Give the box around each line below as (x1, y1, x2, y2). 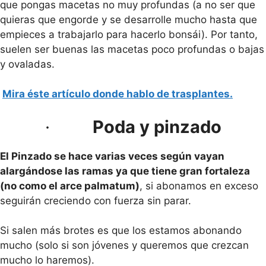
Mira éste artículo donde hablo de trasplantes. (2, 88, 233, 100)
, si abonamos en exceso (140, 179, 258, 192)
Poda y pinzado (92, 116, 221, 137)
